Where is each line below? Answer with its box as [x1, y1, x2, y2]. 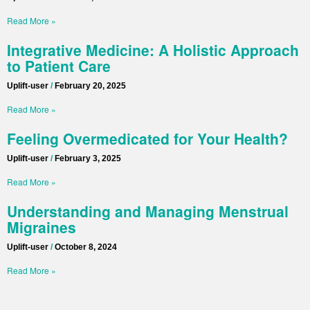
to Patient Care [7, 55, 111, 76]
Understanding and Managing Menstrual [7, 200, 289, 221]
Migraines [7, 216, 76, 237]
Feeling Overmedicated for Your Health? [7, 127, 288, 149]
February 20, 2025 [53, 80, 126, 91]
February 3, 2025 [53, 153, 121, 163]
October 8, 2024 [53, 241, 117, 252]
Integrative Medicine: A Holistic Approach [7, 39, 299, 60]
